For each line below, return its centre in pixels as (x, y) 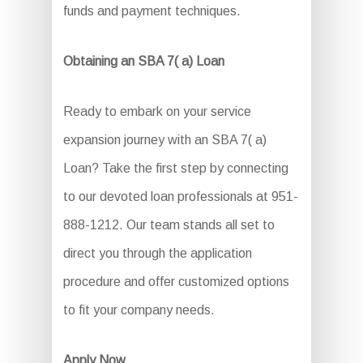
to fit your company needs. (139, 310)
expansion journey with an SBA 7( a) (164, 140)
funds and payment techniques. (152, 11)
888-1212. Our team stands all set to (169, 225)
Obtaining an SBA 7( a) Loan (143, 62)
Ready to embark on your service (157, 112)
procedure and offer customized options (176, 282)
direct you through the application (157, 254)
